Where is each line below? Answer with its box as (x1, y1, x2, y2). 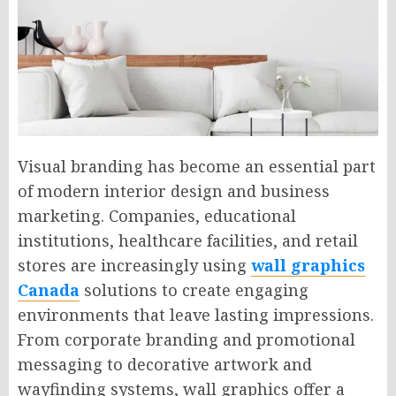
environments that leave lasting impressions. (18, 303, 374, 325)
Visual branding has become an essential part (18, 155, 376, 177)
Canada (18, 278, 80, 301)
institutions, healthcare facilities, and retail (18, 229, 358, 251)
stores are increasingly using (18, 254, 251, 276)
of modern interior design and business (18, 179, 330, 202)
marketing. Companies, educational (18, 204, 296, 226)
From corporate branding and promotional (18, 328, 355, 350)
